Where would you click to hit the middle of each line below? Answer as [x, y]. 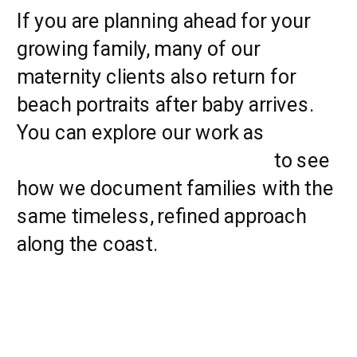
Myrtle [297, 132]
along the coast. [87, 244]
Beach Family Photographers [143, 160]
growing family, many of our [139, 49]
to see [300, 160]
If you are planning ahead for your [164, 21]
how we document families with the [175, 188]
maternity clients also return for [156, 76]
